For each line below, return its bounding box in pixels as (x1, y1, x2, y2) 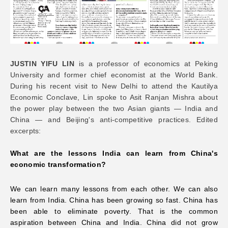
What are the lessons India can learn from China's (10, 149, 218, 157)
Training (15, 45, 45, 54)
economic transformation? (10, 160, 106, 168)
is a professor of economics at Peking (74, 59, 218, 68)
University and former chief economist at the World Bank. (10, 70, 218, 79)
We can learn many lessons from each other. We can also (10, 184, 218, 193)
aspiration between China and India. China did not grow (10, 218, 218, 226)
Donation (15, 74, 48, 82)
